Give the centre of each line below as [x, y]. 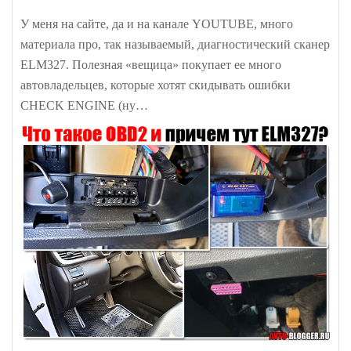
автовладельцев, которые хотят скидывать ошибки [156, 85]
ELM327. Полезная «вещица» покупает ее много [151, 64]
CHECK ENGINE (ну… [84, 105]
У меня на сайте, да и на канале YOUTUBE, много [157, 24]
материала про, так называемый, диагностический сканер [175, 44]
